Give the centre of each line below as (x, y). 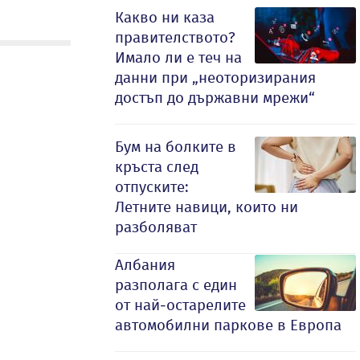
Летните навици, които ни (207, 207)
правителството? (175, 37)
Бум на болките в (176, 147)
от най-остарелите (180, 305)
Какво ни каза (165, 17)
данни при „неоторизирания (215, 78)
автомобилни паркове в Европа (228, 325)
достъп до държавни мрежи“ (215, 98)
